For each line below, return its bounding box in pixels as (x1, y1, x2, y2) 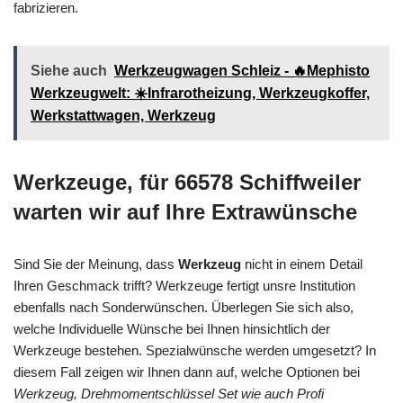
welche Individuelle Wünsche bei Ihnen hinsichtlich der (13, 320, 330, 336)
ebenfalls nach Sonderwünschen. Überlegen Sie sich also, (13, 299, 354, 315)
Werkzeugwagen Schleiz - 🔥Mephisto (114, 62, 370, 78)
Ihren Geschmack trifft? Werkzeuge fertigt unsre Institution (13, 277, 355, 293)
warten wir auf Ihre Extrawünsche (13, 199, 357, 224)
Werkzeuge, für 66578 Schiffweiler (13, 169, 361, 194)
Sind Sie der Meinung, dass (13, 255, 178, 272)
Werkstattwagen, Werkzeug (31, 107, 216, 123)
